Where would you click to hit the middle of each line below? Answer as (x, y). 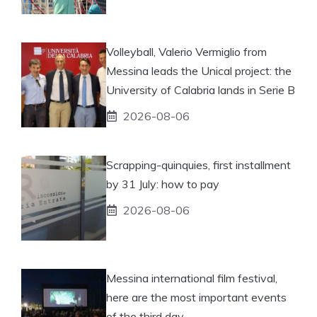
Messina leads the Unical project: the (199, 70)
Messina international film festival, (192, 278)
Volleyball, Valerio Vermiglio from (186, 51)
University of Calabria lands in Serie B (201, 90)
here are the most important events (196, 297)
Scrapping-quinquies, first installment (198, 165)
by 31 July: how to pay (163, 184)
